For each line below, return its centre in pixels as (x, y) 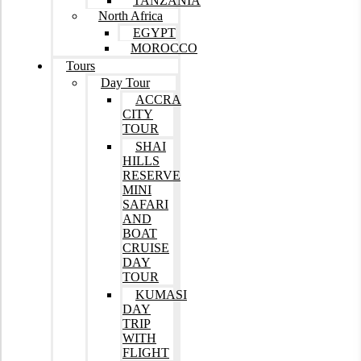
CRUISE (146, 247)
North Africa (131, 15)
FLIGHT (146, 352)
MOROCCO (164, 48)
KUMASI (161, 294)
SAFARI (145, 204)
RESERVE (151, 175)
